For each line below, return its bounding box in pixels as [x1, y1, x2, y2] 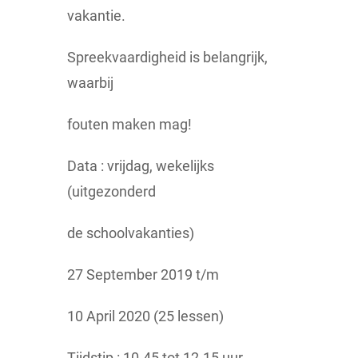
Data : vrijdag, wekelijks [67, 157, 214, 175]
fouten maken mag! [67, 116, 192, 133]
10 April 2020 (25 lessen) [67, 308, 224, 325]
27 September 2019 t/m [67, 266, 219, 284]
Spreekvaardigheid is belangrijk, [67, 49, 268, 66]
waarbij [67, 74, 113, 92]
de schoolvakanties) [67, 225, 194, 242]
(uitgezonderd [67, 183, 156, 201]
